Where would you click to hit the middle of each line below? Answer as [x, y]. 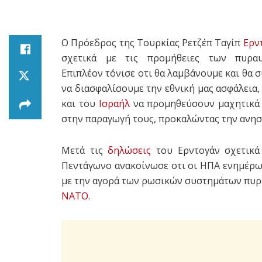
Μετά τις [85, 150]
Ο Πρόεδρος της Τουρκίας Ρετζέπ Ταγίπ [152, 42]
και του [80, 103]
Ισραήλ [114, 103]
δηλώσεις [130, 150]
